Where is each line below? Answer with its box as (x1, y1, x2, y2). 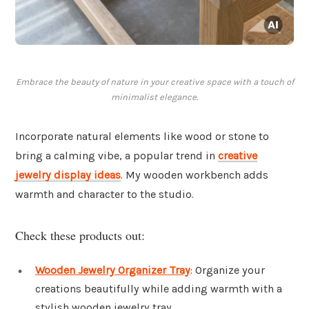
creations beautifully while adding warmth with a (35, 281, 282, 295)
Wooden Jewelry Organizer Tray (35, 263, 190, 277)
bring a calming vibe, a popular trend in (15, 149, 218, 163)
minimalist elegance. (111, 92, 198, 103)
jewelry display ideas (15, 168, 121, 182)
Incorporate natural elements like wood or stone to (15, 130, 269, 143)
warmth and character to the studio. (15, 188, 194, 201)
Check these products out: (15, 226, 145, 243)
